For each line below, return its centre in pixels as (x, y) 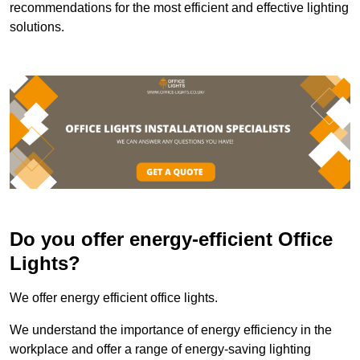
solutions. (37, 27)
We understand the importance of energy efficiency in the (171, 330)
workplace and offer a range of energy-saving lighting (160, 350)
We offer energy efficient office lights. (114, 298)
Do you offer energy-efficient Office (171, 239)
